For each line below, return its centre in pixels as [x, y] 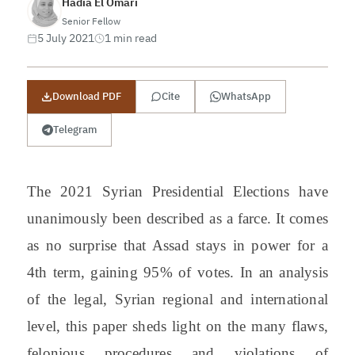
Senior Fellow [91, 21]
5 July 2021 [65, 38]
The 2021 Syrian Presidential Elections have [177, 191]
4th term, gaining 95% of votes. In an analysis [177, 272]
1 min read [130, 38]
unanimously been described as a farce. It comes [177, 218]
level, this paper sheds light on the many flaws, [177, 326]
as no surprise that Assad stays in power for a [177, 245]
